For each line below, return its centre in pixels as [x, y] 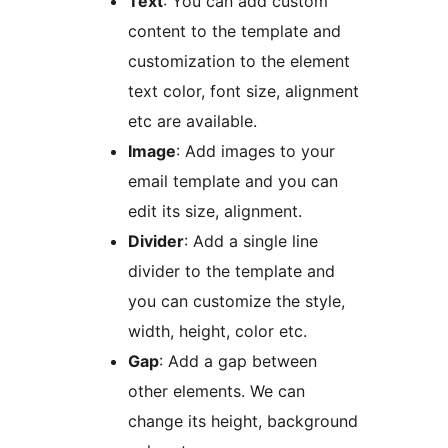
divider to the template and [231, 271]
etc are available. [192, 121]
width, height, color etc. [217, 331]
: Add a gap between [238, 361]
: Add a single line [251, 241]
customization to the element [239, 61]
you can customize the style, [236, 301]
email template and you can [233, 181]
